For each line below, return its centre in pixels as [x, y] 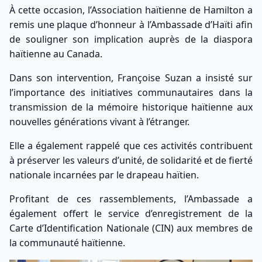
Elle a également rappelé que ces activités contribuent [131, 146]
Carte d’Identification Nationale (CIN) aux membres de [131, 228]
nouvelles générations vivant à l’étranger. [99, 122]
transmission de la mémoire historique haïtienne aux [131, 107]
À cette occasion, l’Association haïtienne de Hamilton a [131, 10]
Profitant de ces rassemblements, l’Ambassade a [131, 199]
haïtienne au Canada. [56, 54]
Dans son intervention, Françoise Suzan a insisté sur [131, 78]
